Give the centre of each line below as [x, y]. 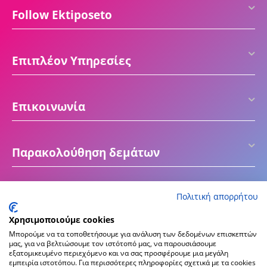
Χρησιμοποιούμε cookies [62, 220]
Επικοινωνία [49, 107]
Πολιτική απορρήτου [217, 196]
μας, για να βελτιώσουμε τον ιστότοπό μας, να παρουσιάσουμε [113, 243]
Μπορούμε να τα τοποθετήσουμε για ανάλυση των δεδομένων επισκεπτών [133, 234]
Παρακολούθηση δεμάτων [86, 153]
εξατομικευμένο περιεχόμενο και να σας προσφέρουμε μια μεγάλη [119, 253]
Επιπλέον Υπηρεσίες [71, 61]
